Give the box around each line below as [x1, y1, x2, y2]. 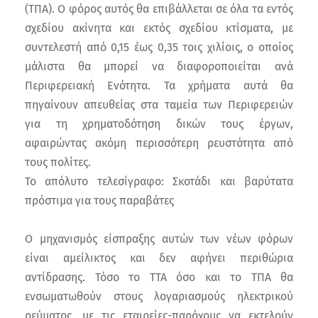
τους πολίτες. [25, 155, 91, 170]
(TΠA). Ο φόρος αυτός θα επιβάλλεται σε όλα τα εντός [25, 2, 293, 16]
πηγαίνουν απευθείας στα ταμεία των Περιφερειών [25, 98, 293, 112]
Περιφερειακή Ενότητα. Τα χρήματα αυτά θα [25, 79, 293, 93]
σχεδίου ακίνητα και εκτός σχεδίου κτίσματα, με [25, 21, 293, 35]
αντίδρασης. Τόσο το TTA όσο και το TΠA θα [25, 270, 293, 285]
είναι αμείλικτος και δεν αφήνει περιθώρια [25, 251, 293, 265]
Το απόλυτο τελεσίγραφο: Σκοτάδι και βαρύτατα [25, 175, 293, 189]
